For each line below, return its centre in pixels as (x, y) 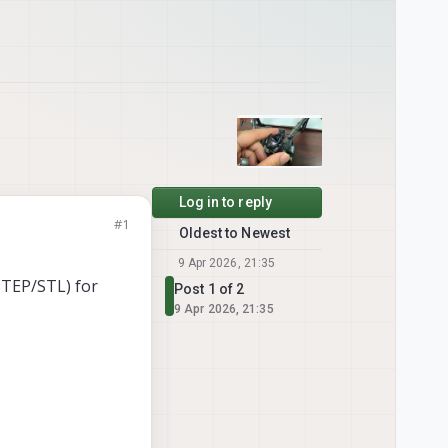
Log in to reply (225, 202)
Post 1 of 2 (209, 289)
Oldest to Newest (234, 233)
